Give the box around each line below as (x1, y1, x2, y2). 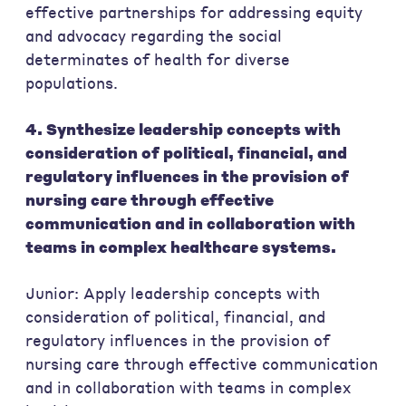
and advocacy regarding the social (25, 25, 282, 45)
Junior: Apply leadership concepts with (25, 284, 320, 304)
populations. (25, 72, 118, 92)
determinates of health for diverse (25, 49, 290, 69)
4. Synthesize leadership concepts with (25, 119, 341, 139)
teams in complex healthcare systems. (25, 237, 336, 256)
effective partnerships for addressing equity (25, 2, 362, 22)
